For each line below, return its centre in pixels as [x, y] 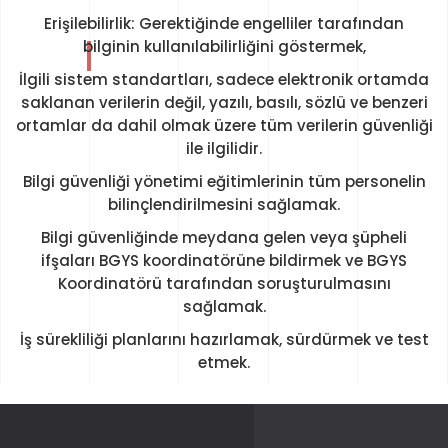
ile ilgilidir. [224, 148]
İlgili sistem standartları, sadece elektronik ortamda [224, 79]
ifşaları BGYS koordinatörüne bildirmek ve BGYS [224, 260]
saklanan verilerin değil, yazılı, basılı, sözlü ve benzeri [224, 102]
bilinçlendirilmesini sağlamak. [224, 204]
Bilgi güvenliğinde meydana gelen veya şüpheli [224, 237]
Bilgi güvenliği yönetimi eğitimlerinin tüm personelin [224, 181]
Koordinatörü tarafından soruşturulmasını [224, 283]
